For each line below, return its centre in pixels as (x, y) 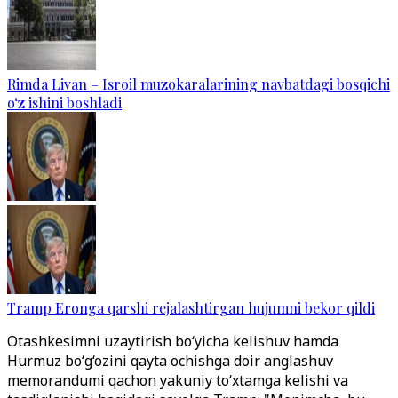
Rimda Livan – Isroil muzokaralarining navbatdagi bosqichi (199, 84)
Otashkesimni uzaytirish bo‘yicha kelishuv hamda (173, 341)
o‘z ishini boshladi (64, 102)
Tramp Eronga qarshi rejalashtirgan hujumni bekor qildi (191, 307)
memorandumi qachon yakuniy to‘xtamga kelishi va (178, 380)
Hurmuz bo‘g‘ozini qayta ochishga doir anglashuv (170, 360)
